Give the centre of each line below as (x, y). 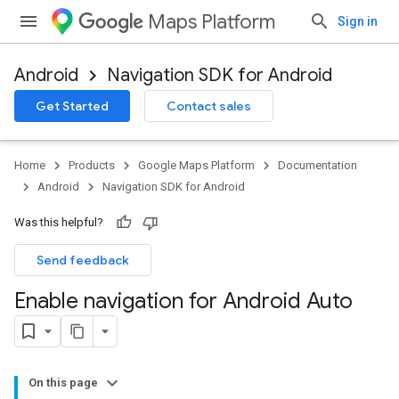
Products (92, 165)
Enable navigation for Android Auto (183, 301)
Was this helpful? (59, 222)
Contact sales (209, 106)
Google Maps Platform (196, 165)
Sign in (358, 21)
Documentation (318, 165)
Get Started (72, 106)
